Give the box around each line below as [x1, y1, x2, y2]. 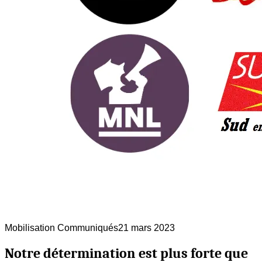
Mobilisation [5, 223, 55, 233]
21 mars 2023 [118, 223, 175, 233]
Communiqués [55, 223, 118, 233]
